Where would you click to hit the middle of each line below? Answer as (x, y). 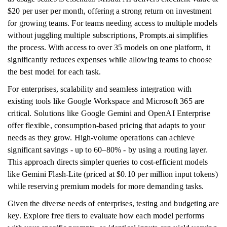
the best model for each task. (54, 72)
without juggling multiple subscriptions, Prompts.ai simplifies (108, 35)
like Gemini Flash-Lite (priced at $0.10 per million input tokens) (113, 174)
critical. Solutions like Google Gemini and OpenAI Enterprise (109, 113)
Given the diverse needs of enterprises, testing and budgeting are (113, 203)
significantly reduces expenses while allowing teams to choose (110, 60)
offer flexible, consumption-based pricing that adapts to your (106, 125)
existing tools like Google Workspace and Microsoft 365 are (106, 101)
